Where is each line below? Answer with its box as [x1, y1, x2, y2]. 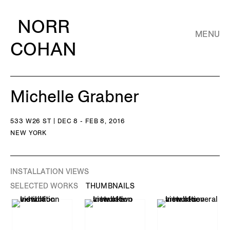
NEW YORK [10, 129, 47, 137]
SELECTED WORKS [10, 181, 78, 190]
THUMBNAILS [85, 181, 135, 190]
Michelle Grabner [10, 86, 139, 107]
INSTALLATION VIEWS [10, 167, 89, 176]
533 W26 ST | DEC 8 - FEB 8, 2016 [10, 117, 125, 125]
